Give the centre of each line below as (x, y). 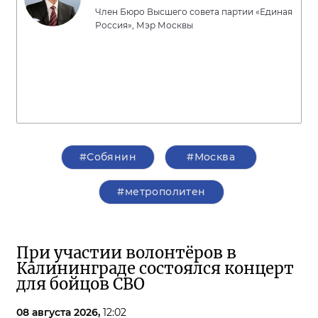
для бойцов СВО (81, 284)
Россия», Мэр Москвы (144, 25)
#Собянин (108, 157)
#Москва (211, 157)
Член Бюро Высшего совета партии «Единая (194, 12)
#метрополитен (161, 192)
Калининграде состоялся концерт (155, 268)
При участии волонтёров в (126, 253)
